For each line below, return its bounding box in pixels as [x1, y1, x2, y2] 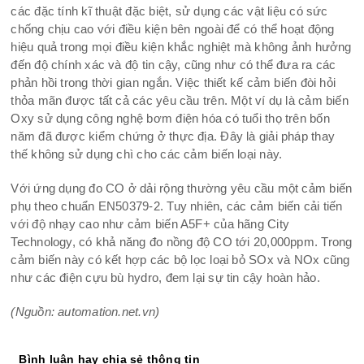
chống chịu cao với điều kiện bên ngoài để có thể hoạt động [11, 21, 335, 36]
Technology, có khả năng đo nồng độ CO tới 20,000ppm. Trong [11, 234, 353, 249]
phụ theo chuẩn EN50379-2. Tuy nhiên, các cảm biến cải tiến [11, 198, 343, 213]
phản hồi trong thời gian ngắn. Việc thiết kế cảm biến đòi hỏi [11, 75, 336, 89]
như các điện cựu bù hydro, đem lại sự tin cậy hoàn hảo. [11, 270, 320, 284]
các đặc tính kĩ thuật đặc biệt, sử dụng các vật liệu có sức [11, 3, 328, 18]
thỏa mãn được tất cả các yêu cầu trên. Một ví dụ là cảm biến [11, 93, 349, 107]
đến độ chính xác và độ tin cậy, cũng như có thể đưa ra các [11, 57, 336, 71]
